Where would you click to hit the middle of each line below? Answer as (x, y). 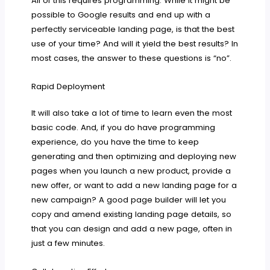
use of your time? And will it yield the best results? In (135, 44)
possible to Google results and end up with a (121, 15)
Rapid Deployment (68, 87)
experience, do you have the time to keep (115, 142)
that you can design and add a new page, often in (132, 229)
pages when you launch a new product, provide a (131, 171)
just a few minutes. (68, 243)
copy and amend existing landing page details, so (132, 215)
